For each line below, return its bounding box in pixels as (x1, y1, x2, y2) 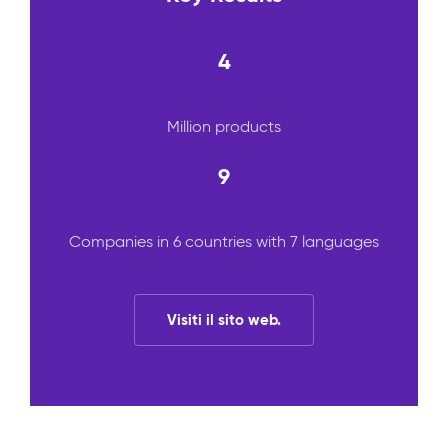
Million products (167, 117, 281, 137)
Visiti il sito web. (167, 310, 281, 330)
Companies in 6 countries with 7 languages (69, 232, 379, 252)
